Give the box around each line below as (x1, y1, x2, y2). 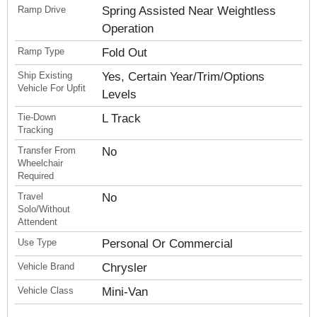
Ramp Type (18, 46, 64, 57)
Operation (102, 22, 154, 35)
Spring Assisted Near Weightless (102, 4, 277, 18)
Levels (102, 88, 137, 101)
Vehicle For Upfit (18, 83, 86, 93)
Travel (18, 191, 43, 202)
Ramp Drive (18, 4, 66, 15)
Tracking (18, 125, 53, 135)
